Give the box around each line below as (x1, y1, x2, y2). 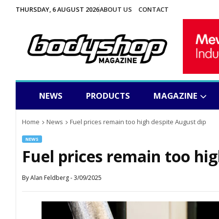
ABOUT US (100, 5, 132, 14)
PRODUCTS (86, 90, 130, 102)
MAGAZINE (153, 90, 197, 102)
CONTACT (138, 5, 169, 14)
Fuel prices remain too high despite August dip (70, 117, 206, 127)
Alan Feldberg (29, 174, 70, 182)
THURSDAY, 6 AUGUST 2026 (16, 5, 99, 14)
